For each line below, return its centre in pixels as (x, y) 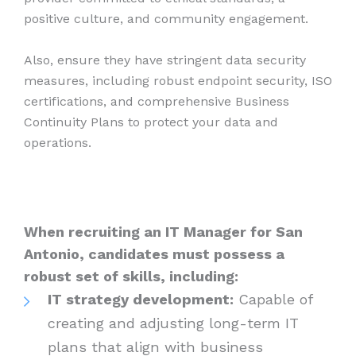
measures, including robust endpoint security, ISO (178, 80)
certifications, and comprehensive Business (157, 101)
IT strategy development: (141, 300)
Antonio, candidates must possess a (154, 254)
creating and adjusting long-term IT (173, 323)
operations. (58, 142)
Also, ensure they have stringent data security (165, 60)
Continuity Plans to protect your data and (151, 122)
